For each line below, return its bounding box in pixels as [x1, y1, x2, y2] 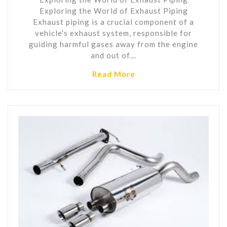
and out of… [91, 50, 136, 60]
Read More [92, 69, 135, 79]
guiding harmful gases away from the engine [29, 39, 198, 49]
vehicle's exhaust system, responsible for [35, 28, 192, 37]
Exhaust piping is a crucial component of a [33, 17, 194, 26]
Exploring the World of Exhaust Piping [39, 6, 188, 15]
